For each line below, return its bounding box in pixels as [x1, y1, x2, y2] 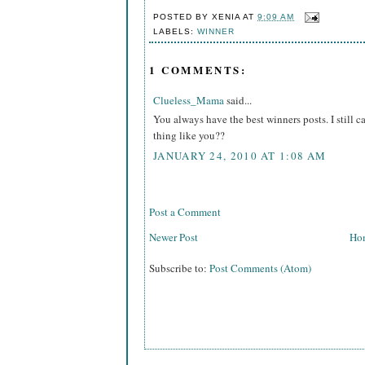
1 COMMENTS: [149, 61, 247, 77]
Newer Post [149, 229, 198, 244]
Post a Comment [149, 204, 221, 219]
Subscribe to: [149, 260, 209, 275]
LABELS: [153, 26, 198, 36]
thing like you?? [153, 127, 225, 143]
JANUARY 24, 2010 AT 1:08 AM [153, 148, 327, 164]
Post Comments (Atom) [209, 260, 311, 275]
